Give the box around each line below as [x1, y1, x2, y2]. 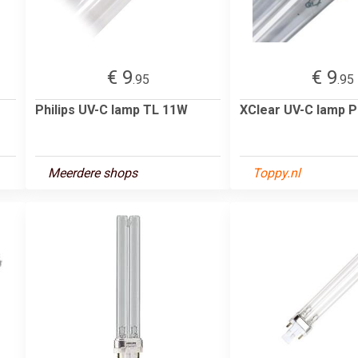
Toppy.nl [253, 165, 300, 181]
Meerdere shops [48, 165, 137, 181]
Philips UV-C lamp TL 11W [35, 101, 188, 117]
